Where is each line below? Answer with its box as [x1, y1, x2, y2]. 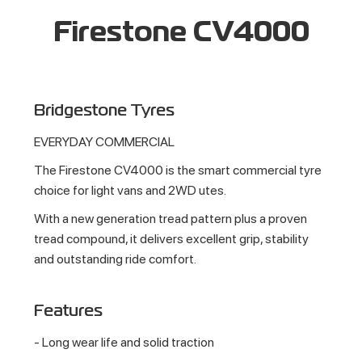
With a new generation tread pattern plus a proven [34, 210, 308, 226]
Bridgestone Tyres [34, 103, 175, 118]
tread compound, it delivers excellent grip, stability [34, 230, 309, 246]
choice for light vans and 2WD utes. [34, 182, 227, 198]
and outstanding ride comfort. [34, 250, 197, 267]
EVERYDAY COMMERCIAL [34, 133, 175, 149]
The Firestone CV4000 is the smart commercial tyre [34, 162, 322, 178]
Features [34, 304, 103, 318]
